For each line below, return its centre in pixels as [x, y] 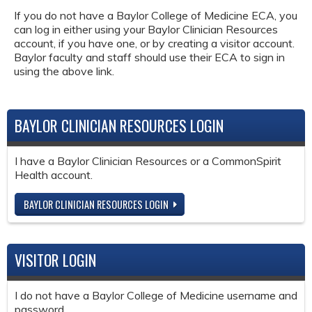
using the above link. [64, 71]
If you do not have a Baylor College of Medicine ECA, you [156, 15]
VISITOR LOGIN [55, 259]
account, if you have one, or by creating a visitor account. [154, 43]
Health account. [54, 175]
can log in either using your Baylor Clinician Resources [146, 29]
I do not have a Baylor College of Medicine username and [156, 295]
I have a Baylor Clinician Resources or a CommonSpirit [148, 161]
